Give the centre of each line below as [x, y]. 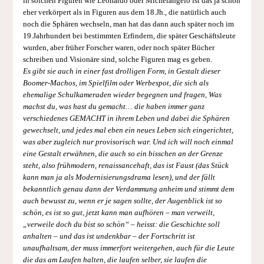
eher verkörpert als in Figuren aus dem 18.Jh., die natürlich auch [124, 12]
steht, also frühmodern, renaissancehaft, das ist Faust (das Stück [126, 165]
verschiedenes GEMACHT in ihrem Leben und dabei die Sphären [126, 118]
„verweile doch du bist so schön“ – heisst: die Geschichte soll [121, 224]
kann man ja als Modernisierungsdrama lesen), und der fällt [119, 177]
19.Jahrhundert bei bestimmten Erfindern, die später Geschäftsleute [129, 36]
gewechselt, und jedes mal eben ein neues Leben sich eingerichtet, [128, 130]
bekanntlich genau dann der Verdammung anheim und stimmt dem [128, 189]
